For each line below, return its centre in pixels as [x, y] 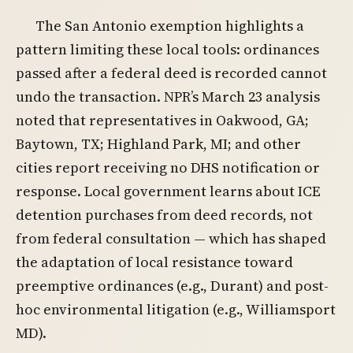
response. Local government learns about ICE [168, 191]
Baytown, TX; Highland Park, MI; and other [158, 144]
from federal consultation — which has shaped [171, 239]
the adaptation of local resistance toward [154, 262]
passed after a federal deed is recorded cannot [171, 73]
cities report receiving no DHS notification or [168, 168]
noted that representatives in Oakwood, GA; [162, 121]
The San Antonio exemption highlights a [170, 26]
